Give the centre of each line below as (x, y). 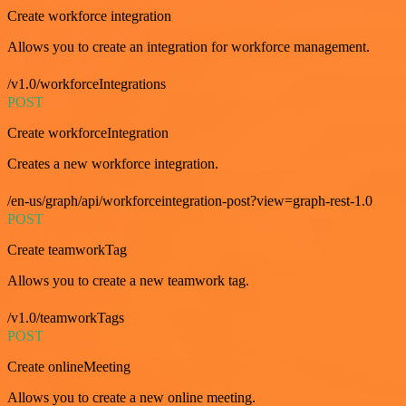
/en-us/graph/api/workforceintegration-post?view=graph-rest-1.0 (190, 201)
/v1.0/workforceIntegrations (87, 84)
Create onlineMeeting (69, 367)
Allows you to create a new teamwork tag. (128, 281)
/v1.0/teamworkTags (66, 318)
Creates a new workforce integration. (113, 164)
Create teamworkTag (67, 250)
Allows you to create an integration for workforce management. (188, 47)
